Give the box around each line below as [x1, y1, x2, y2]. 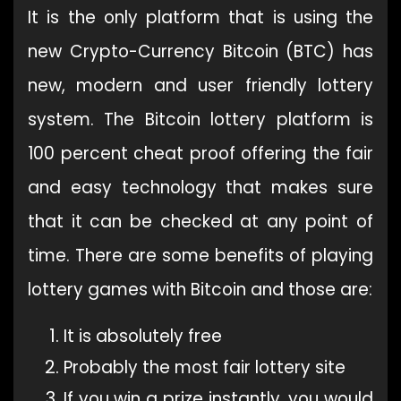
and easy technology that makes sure [28, 175, 373, 200]
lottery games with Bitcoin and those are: [28, 277, 372, 302]
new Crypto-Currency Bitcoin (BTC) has [28, 38, 373, 64]
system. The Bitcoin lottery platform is [28, 107, 373, 132]
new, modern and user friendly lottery [28, 73, 373, 98]
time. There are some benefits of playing [28, 243, 373, 268]
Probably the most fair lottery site [64, 354, 346, 380]
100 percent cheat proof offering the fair [28, 141, 373, 166]
